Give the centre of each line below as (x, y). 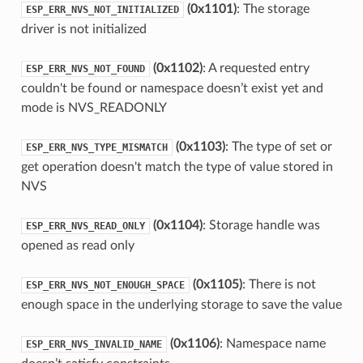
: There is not (279, 284)
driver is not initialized (83, 29)
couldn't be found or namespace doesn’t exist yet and (172, 88)
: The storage (273, 9)
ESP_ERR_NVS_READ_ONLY (85, 226)
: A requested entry (256, 68)
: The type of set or (278, 146)
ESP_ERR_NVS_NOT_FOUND (85, 68)
